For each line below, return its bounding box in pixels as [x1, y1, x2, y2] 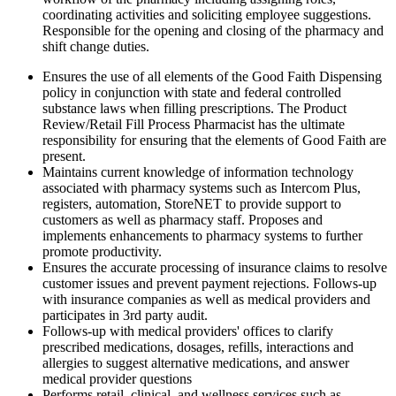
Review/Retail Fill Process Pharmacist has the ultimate [42, 117, 345, 133]
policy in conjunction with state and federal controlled [42, 85, 341, 101]
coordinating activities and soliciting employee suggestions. [42, 7, 371, 23]
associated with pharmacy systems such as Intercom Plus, [42, 180, 361, 196]
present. [42, 148, 86, 164]
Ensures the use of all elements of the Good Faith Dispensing [42, 69, 382, 85]
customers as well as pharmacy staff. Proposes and [42, 212, 323, 228]
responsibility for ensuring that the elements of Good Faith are [42, 133, 386, 148]
